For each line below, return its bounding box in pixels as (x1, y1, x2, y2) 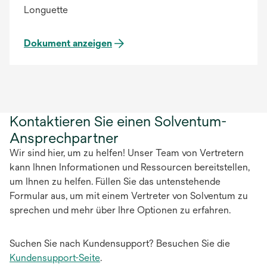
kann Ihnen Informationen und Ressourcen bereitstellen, (10, 161, 250, 173)
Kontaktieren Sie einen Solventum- (10, 112, 226, 129)
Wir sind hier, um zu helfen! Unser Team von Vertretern (10, 147, 244, 159)
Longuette (24, 4, 68, 15)
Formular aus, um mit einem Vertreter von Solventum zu (10, 190, 248, 201)
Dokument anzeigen (24, 37, 112, 49)
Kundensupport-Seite (10, 252, 100, 263)
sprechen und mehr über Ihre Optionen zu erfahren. (10, 204, 231, 216)
